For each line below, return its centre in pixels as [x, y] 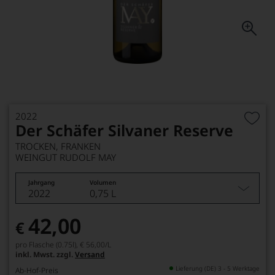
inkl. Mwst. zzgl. [45, 254]
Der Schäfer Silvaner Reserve [124, 130]
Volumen [103, 182]
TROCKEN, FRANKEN [58, 146]
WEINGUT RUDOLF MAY [66, 157]
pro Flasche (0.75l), [47, 245]
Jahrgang [41, 182]
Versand [90, 254]
